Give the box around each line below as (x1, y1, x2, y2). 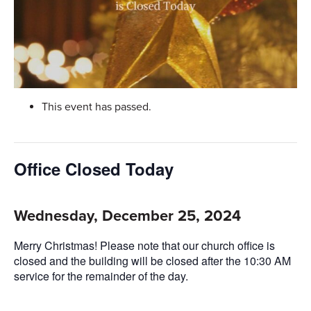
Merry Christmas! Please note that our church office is (14, 237, 275, 254)
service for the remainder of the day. (14, 268, 188, 285)
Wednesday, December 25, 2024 (14, 207, 241, 226)
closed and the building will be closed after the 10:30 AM (14, 253, 291, 269)
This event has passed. (42, 100, 151, 115)
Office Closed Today (14, 157, 174, 181)
